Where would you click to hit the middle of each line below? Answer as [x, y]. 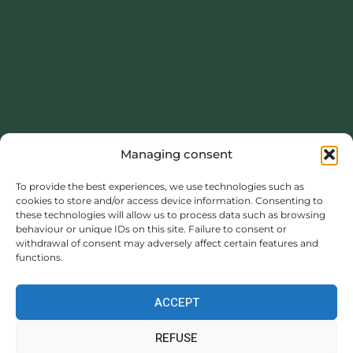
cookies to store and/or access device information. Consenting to [169, 201]
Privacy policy [204, 332]
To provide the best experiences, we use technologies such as [160, 186]
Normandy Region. [68, 176]
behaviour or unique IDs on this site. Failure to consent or [151, 229]
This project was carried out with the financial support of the [172, 161]
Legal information [87, 332]
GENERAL [294, 332]
